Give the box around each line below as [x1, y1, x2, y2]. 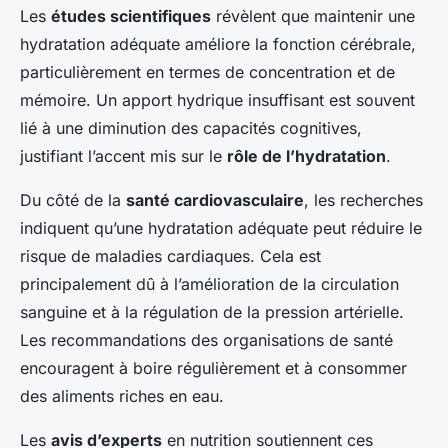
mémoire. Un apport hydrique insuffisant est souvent [20, 90, 415, 111]
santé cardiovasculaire [126, 190, 304, 211]
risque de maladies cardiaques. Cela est [20, 246, 321, 267]
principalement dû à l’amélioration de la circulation [20, 274, 399, 295]
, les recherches [304, 190, 423, 211]
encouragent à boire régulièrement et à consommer [20, 358, 407, 379]
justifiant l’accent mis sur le [20, 146, 227, 167]
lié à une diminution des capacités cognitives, [20, 118, 362, 139]
